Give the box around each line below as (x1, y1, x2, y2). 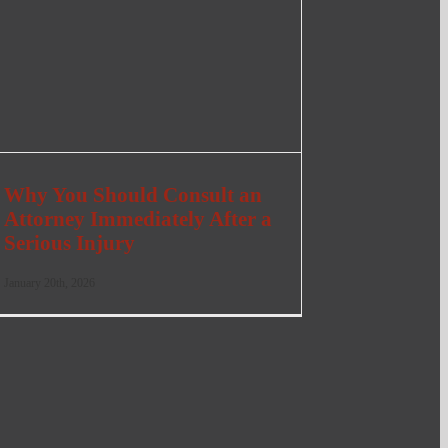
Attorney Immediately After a (3, 207, 272, 231)
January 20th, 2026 (3, 275, 95, 290)
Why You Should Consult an (3, 183, 262, 207)
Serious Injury (3, 231, 135, 255)
